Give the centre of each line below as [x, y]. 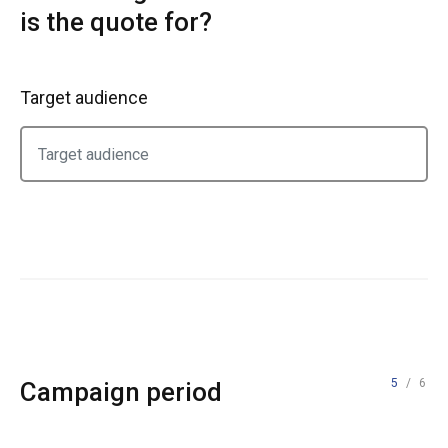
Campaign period [121, 392]
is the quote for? [116, 22]
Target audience [84, 97]
